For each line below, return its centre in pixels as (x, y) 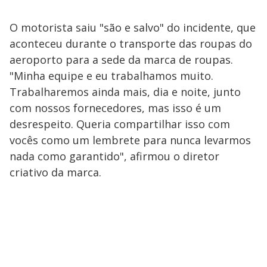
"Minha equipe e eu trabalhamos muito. (111, 75)
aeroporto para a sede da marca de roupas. (121, 59)
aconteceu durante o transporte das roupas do (131, 43)
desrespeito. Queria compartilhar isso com (120, 124)
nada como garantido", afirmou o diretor (114, 156)
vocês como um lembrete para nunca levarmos (130, 140)
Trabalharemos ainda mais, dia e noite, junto (125, 91)
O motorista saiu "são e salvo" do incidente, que (133, 27)
